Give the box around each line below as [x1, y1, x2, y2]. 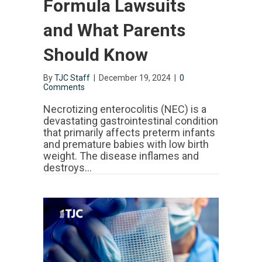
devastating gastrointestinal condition [43, 115, 218, 127]
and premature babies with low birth [43, 138, 209, 151]
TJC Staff [54, 73, 90, 83]
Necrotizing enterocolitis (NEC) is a [43, 103, 206, 116]
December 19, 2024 [99, 73, 173, 83]
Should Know [43, 44, 148, 65]
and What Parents [43, 20, 185, 41]
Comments [43, 82, 85, 92]
